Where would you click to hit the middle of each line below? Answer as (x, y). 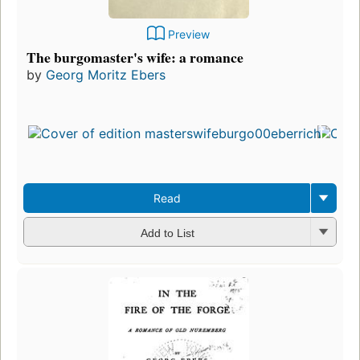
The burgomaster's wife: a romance (135, 57)
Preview (189, 35)
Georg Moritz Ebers (106, 75)
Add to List (167, 233)
